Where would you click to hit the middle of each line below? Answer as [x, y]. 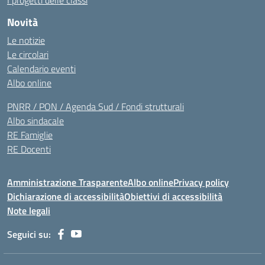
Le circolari [28, 54]
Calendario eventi [41, 69]
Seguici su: [29, 234]
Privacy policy [201, 182]
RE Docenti [29, 149]
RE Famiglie [30, 135]
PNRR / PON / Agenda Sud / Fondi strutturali [96, 106]
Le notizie [26, 40]
